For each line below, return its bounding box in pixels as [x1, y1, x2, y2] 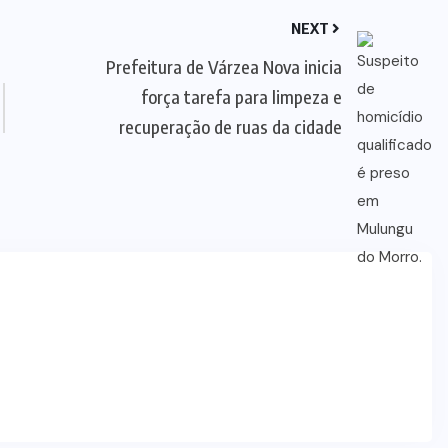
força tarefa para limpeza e [140, 84, 342, 108]
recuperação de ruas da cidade [118, 114, 342, 138]
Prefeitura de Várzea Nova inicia [105, 54, 342, 78]
